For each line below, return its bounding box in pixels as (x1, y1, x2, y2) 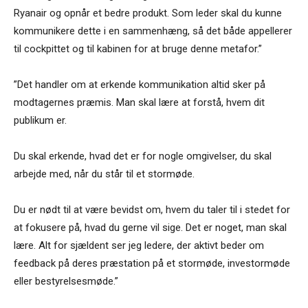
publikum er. (14, 114, 67, 127)
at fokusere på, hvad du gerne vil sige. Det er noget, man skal (14, 221, 287, 234)
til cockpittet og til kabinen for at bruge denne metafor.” (14, 43, 262, 56)
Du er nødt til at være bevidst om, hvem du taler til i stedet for (14, 203, 290, 217)
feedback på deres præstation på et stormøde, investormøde (14, 257, 290, 270)
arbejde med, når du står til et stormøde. (14, 168, 195, 181)
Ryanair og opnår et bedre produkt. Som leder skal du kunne (14, 7, 282, 20)
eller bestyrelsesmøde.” (14, 275, 118, 288)
